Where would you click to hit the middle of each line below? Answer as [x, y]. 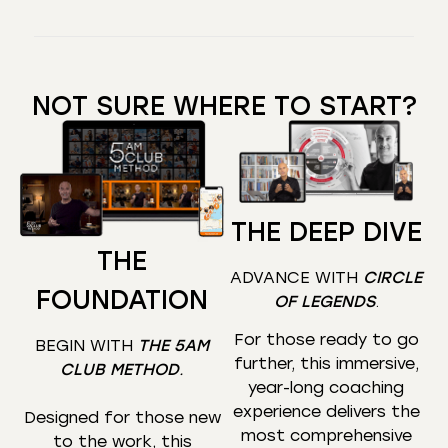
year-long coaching [326, 388]
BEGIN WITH [86, 346]
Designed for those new [122, 418]
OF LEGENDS [324, 302]
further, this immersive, [326, 364]
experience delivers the [326, 412]
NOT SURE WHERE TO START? [224, 105]
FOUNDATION [122, 299]
